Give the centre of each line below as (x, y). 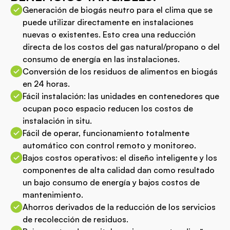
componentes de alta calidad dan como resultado (119, 170)
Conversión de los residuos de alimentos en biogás (120, 71)
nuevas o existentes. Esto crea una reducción (109, 34)
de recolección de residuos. (75, 219)
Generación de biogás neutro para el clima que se (118, 9)
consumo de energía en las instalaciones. (101, 59)
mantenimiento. (53, 194)
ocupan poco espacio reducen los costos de (108, 108)
